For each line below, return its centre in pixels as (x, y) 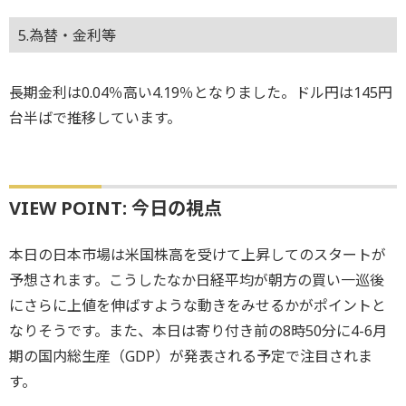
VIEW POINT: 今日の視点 (116, 208)
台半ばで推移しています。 (95, 117)
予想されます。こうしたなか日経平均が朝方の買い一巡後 (197, 280)
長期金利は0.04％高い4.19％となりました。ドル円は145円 (201, 92)
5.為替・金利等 (67, 36)
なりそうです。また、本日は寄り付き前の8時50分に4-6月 (198, 330)
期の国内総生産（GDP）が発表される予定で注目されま (191, 356)
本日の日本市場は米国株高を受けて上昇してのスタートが (198, 254)
